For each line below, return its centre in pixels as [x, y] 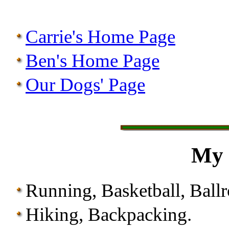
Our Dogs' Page [85, 85]
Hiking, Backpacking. [109, 214]
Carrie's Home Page [100, 37]
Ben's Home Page [93, 61]
